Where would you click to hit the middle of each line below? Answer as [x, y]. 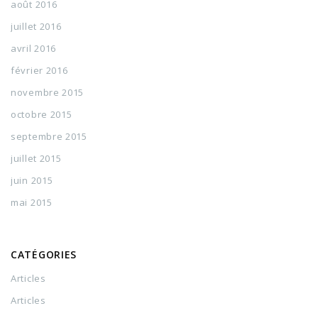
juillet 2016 [36, 26]
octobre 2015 [42, 114]
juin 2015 [32, 180]
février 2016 [39, 70]
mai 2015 [32, 202]
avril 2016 [33, 48]
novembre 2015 [48, 92]
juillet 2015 [36, 158]
